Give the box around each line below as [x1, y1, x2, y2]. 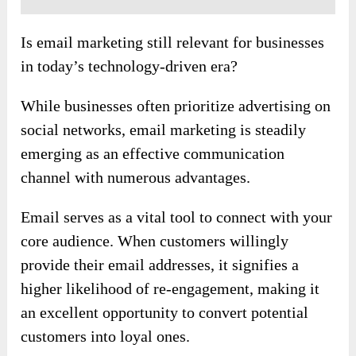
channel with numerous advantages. [21, 168, 251, 187]
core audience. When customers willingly [21, 232, 289, 250]
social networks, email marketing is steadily [21, 121, 307, 139]
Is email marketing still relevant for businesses [21, 33, 325, 52]
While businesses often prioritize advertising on [21, 97, 331, 115]
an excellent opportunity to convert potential [21, 304, 309, 322]
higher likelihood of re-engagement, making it [21, 280, 320, 298]
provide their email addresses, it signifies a [21, 256, 300, 274]
